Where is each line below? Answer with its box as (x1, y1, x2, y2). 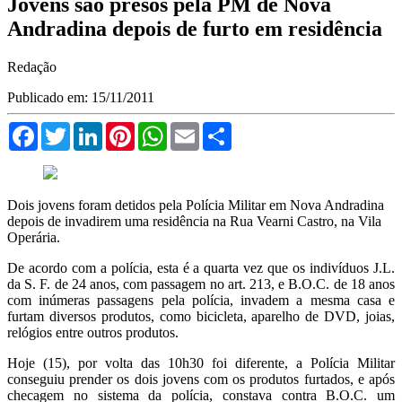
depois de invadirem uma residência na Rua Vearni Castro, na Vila (7, 213, 381, 229)
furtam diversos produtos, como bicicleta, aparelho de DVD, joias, (7, 308, 395, 324)
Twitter (70, 120, 110, 136)
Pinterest (135, 120, 183, 136)
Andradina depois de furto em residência (7, 16, 382, 40)
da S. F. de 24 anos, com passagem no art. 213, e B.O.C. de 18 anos (7, 275, 395, 292)
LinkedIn (102, 120, 154, 136)
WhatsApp (167, 120, 228, 136)
